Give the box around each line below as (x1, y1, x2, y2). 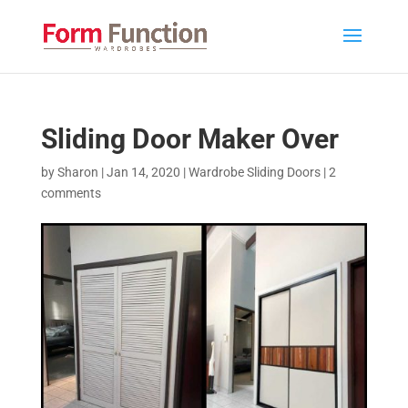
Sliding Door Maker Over (40, 123, 339, 155)
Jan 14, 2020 (106, 165, 180, 179)
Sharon (56, 165, 98, 179)
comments (40, 186, 101, 200)
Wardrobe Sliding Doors (188, 165, 321, 179)
